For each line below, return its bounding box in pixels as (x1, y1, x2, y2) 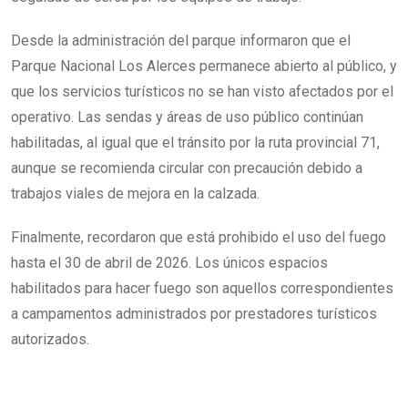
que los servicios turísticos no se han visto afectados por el (11, 82, 393, 100)
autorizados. (11, 330, 89, 348)
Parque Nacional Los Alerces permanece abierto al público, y (11, 56, 397, 75)
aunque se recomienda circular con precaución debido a (11, 158, 362, 177)
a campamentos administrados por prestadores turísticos (11, 304, 377, 322)
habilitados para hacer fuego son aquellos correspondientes (11, 279, 393, 297)
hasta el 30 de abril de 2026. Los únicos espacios (11, 253, 328, 271)
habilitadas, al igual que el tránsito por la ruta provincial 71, (11, 133, 380, 151)
